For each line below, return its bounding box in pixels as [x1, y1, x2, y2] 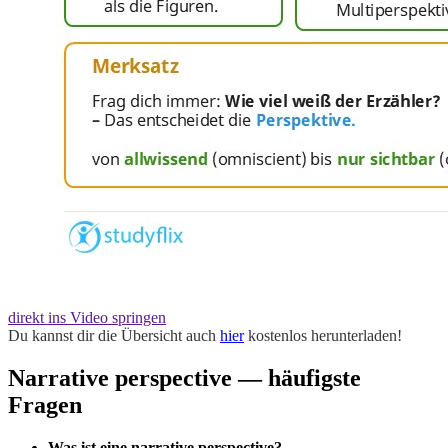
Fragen [8, 391, 82, 418]
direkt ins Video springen [8, 308, 166, 326]
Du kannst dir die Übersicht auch [8, 326, 220, 344]
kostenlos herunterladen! [244, 326, 402, 344]
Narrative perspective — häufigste [8, 364, 361, 391]
